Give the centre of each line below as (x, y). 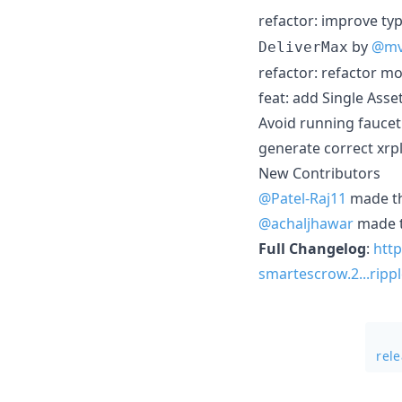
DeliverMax (303, 47)
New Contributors (319, 173)
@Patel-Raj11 (302, 198)
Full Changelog (312, 248)
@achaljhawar (306, 223)
